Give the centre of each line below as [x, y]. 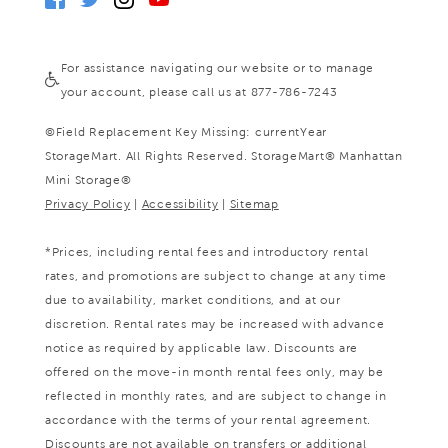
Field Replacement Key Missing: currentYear [191, 131]
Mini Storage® [88, 179]
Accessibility [180, 203]
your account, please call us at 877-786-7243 [199, 91]
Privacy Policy [87, 203]
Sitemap [254, 203]
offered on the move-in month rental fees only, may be [214, 371]
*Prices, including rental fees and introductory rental [206, 251]
